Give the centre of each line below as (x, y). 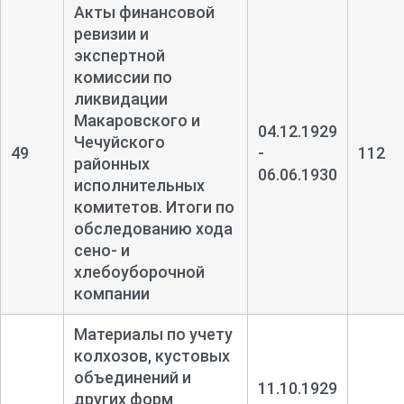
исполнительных (139, 185)
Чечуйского (119, 142)
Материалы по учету (153, 334)
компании (111, 293)
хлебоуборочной (139, 271)
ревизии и (111, 33)
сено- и (101, 250)
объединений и (132, 377)
